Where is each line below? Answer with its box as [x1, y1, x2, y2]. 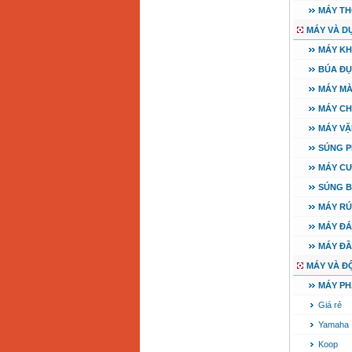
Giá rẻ [317, 300, 342, 310]
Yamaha [317, 320, 349, 330]
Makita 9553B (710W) [196, 5, 280, 16]
